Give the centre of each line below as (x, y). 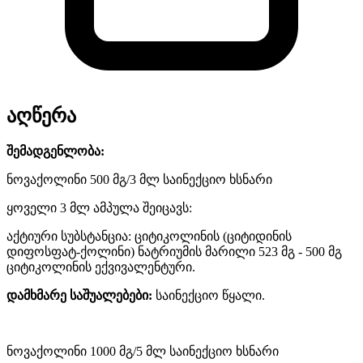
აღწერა (41, 115)
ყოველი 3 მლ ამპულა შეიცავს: (99, 207)
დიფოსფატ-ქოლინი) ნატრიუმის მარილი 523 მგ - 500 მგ (174, 251)
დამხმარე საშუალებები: (79, 295)
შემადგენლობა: (56, 151)
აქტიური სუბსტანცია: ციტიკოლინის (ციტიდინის (149, 236)
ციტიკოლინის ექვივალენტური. (101, 267)
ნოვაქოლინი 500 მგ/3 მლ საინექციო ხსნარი (139, 179)
